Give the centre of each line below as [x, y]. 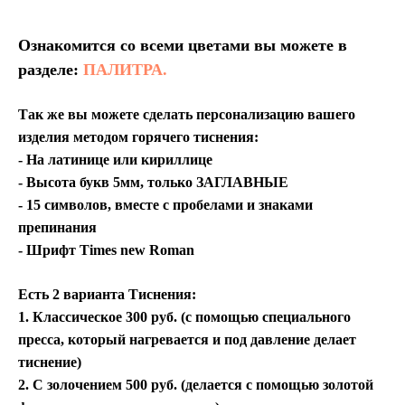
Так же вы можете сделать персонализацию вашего [187, 115]
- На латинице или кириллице [115, 160]
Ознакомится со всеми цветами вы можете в [183, 46]
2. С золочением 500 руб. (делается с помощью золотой [196, 385]
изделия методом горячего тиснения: [138, 137]
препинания [57, 228]
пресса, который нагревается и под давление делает [187, 340]
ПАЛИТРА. [125, 70]
